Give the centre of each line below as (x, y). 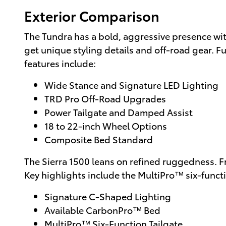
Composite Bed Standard (99, 139)
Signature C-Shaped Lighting (108, 196)
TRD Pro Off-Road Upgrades (105, 98)
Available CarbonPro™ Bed (102, 210)
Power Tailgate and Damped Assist (119, 112)
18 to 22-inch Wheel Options (106, 126)
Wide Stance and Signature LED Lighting (131, 85)
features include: (60, 63)
